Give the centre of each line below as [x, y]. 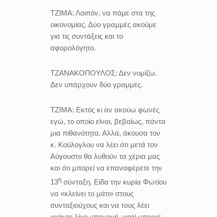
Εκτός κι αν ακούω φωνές [118, 110]
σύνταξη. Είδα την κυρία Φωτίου [114, 182]
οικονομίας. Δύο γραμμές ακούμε [103, 24]
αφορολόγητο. [73, 48]
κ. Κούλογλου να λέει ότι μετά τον [104, 145]
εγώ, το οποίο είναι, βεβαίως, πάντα [108, 121]
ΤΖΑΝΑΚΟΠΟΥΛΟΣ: [85, 73]
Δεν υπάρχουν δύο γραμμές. [97, 85]
